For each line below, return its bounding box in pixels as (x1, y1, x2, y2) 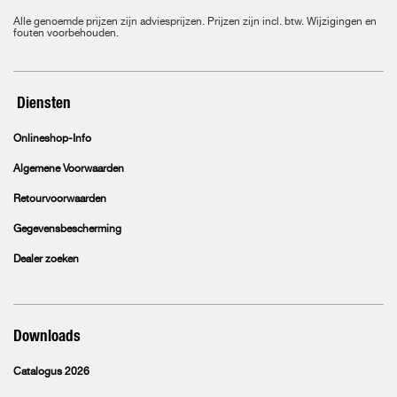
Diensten (13, 96, 71, 111)
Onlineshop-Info (13, 134, 91, 144)
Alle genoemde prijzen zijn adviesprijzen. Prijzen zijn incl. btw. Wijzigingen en (13, 17, 377, 27)
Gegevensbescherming (13, 224, 121, 235)
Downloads (13, 329, 81, 344)
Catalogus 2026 (13, 367, 90, 378)
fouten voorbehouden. (13, 28, 119, 39)
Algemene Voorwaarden (13, 164, 124, 175)
